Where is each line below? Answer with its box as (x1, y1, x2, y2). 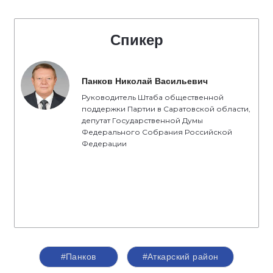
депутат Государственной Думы (82, 116, 203, 125)
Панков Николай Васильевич (82, 76, 208, 86)
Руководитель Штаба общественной (82, 93, 224, 102)
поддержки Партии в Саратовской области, (82, 104, 250, 113)
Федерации (82, 139, 127, 148)
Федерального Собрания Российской (82, 127, 232, 136)
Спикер (110, 32, 163, 48)
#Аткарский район (142, 252, 219, 261)
